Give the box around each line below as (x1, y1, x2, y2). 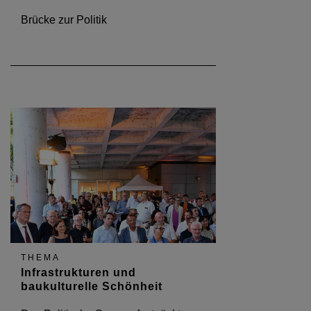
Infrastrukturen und (21, 267, 136, 279)
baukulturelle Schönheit (21, 280, 162, 293)
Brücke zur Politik (21, 14, 107, 26)
